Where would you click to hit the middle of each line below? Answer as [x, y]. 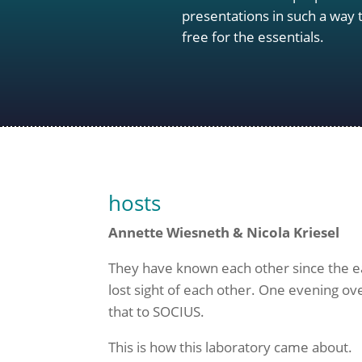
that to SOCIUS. [157, 311]
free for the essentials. [253, 36]
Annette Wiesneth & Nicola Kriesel [224, 232]
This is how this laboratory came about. [231, 347]
